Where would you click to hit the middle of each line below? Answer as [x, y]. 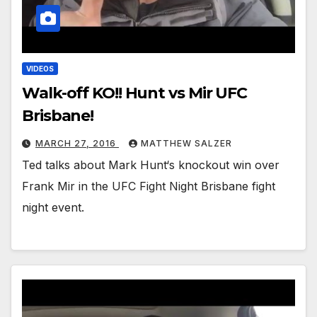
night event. [53, 207]
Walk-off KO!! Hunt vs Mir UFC [135, 93]
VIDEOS [40, 68]
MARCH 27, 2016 [77, 143]
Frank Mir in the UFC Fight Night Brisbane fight [149, 186]
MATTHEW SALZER [186, 143]
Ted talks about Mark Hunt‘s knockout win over [151, 165]
